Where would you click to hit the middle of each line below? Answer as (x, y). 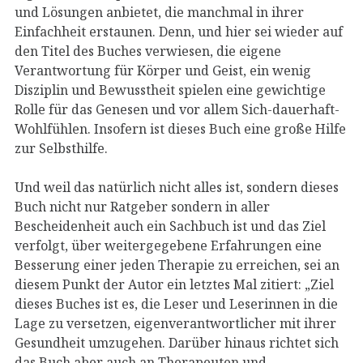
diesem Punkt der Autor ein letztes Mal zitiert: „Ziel (174, 284)
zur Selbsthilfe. (61, 148)
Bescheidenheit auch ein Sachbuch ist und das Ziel (170, 226)
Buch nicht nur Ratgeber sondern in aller (142, 206)
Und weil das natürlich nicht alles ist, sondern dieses (177, 187)
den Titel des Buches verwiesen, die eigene (148, 51)
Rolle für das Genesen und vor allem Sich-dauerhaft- (177, 109)
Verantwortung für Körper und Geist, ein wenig (163, 70)
